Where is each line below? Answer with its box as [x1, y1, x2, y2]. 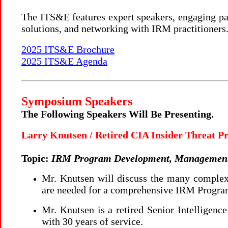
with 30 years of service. [42, 216, 143, 227]
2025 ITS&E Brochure [21, 44, 115, 55]
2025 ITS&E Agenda [21, 55, 107, 67]
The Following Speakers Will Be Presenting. [21, 108, 214, 120]
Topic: [21, 153, 51, 164]
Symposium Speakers [21, 95, 132, 108]
